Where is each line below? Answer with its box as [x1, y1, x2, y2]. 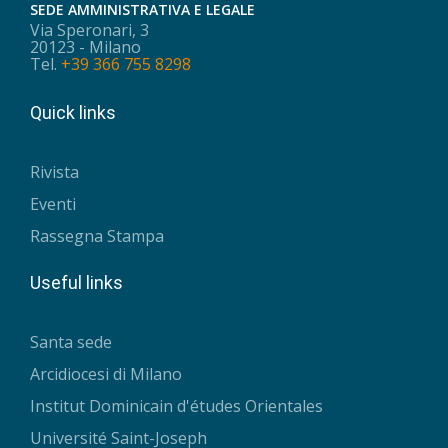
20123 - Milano [30, 35, 141, 58]
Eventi [30, 193, 76, 216]
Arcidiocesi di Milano [30, 363, 182, 386]
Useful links [30, 271, 123, 293]
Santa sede [30, 331, 112, 354]
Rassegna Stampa [30, 225, 164, 248]
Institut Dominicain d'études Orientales [30, 395, 323, 418]
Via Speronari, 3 [30, 18, 149, 41]
